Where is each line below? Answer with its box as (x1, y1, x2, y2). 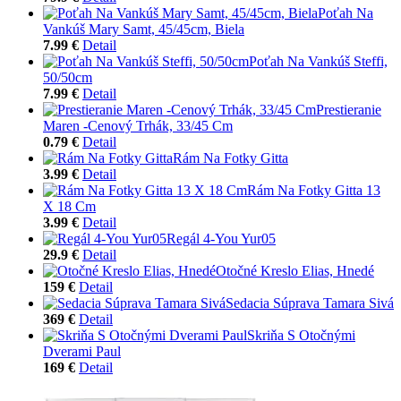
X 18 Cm (43, 198, 96, 214)
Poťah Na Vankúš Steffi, (249, 53, 388, 69)
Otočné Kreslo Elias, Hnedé (216, 262, 374, 278)
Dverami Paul (43, 343, 121, 359)
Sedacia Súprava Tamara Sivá (226, 294, 394, 311)
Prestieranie (316, 101, 381, 117)
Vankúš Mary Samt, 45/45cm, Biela (43, 21, 244, 37)
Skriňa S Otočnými (247, 327, 355, 343)
